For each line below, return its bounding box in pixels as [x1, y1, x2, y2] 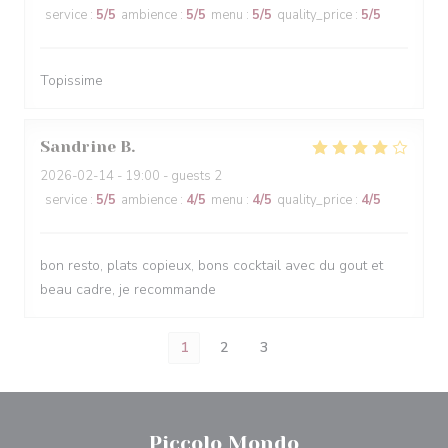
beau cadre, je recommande [40, 280, 216, 299]
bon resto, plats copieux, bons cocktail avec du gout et [40, 256, 383, 275]
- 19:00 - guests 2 [114, 167, 222, 185]
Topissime [40, 71, 103, 90]
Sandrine [40, 137, 116, 156]
